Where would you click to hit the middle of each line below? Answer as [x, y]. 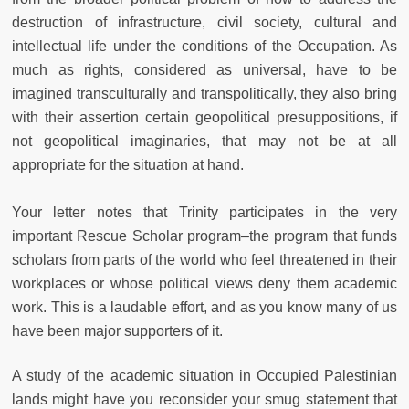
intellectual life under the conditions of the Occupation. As [204, 47]
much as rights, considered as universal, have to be [204, 70]
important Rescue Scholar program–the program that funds [204, 236]
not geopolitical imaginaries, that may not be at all [204, 142]
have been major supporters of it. [117, 331]
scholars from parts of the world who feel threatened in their [204, 260]
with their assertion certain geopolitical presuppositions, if [204, 118]
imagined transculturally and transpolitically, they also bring [204, 94]
